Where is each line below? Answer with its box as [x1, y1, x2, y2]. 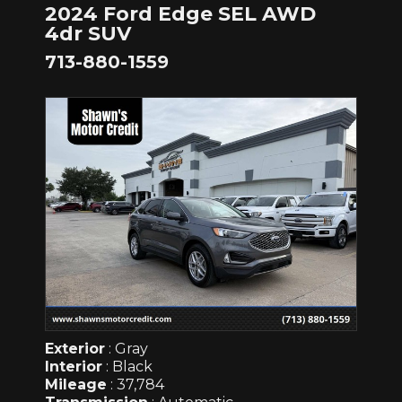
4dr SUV [45, 22, 131, 47]
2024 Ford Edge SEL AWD [45, 2, 316, 27]
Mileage [45, 376, 107, 394]
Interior [45, 358, 102, 376]
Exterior [45, 340, 105, 358]
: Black [102, 358, 153, 376]
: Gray [105, 340, 148, 358]
